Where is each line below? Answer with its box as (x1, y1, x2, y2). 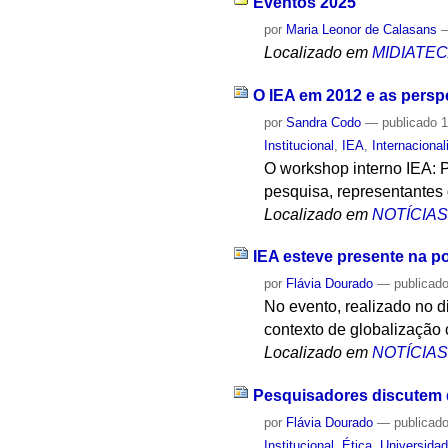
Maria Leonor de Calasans (286, 21, 438, 37)
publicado (382, 114, 438, 130)
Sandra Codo (286, 114, 362, 130)
